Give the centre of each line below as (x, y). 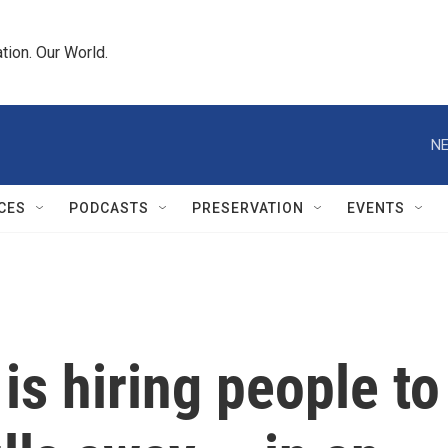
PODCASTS (109, 208)
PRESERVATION (248, 208)
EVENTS (376, 208)
